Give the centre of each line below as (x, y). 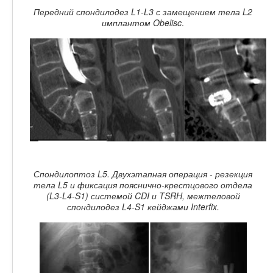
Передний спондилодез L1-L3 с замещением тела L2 (143, 12)
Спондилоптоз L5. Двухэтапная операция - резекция (143, 173)
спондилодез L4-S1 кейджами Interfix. (143, 206)
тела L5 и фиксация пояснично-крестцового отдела (143, 184)
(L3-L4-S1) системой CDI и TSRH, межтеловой (143, 195)
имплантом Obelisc (142, 23)
